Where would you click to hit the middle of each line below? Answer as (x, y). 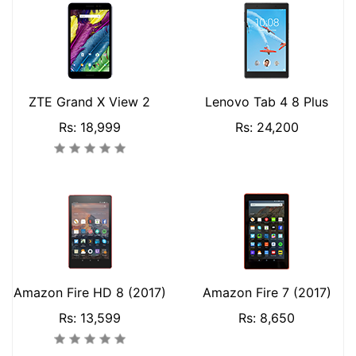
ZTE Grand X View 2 (89, 102)
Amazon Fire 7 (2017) (267, 292)
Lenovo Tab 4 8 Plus (267, 102)
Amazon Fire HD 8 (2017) (89, 292)
